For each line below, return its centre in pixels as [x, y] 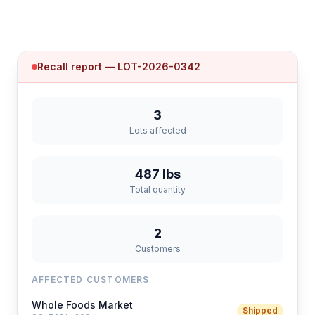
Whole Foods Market [82, 305]
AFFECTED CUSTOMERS [91, 279]
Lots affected [157, 130]
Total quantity [157, 189]
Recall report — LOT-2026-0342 [119, 66]
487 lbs [157, 174]
